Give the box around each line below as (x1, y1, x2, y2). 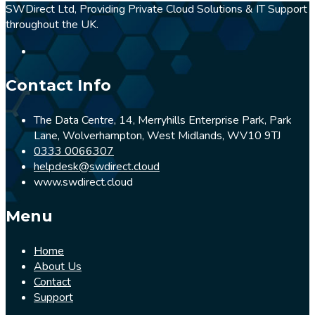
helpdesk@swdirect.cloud (34, 158, 160, 174)
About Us (34, 258, 82, 274)
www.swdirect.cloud (34, 174, 133, 190)
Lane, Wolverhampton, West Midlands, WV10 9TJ (34, 127, 281, 143)
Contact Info (6, 75, 111, 95)
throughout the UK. (6, 16, 98, 32)
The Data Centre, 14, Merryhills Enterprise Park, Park (34, 112, 292, 128)
